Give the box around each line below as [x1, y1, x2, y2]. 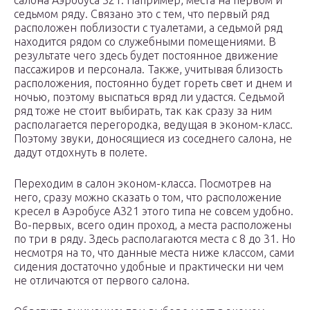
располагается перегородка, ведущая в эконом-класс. [14, 118, 293, 131]
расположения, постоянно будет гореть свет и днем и [14, 77, 292, 90]
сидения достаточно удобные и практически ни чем [14, 260, 284, 273]
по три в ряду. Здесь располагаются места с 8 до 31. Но [14, 232, 295, 246]
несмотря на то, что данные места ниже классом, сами [14, 246, 294, 259]
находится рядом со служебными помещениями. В [14, 35, 276, 48]
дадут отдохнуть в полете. [14, 146, 147, 159]
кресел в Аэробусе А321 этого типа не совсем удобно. [14, 205, 293, 218]
